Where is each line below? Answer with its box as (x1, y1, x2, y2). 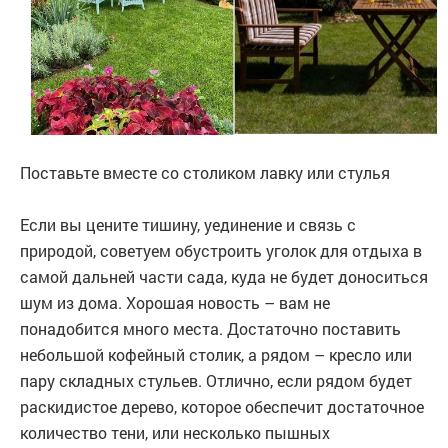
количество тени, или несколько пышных (20, 421, 330, 443)
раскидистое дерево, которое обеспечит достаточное (20, 395, 424, 417)
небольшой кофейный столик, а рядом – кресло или (20, 343, 412, 365)
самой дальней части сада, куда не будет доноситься (20, 265, 428, 287)
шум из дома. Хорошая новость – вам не (20, 291, 330, 313)
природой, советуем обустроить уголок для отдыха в (20, 239, 422, 261)
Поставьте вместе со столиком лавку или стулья (20, 161, 390, 183)
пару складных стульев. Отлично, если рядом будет (20, 369, 412, 391)
